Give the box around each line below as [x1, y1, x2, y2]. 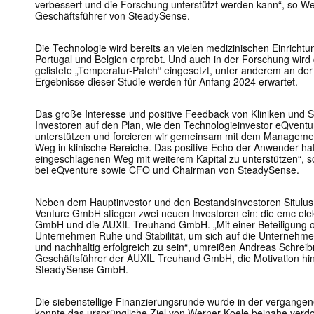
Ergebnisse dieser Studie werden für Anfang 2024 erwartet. [35, 74, 298, 89]
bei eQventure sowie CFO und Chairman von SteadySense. [35, 163, 299, 177]
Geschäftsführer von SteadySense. [35, 8, 190, 23]
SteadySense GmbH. [35, 262, 128, 277]
